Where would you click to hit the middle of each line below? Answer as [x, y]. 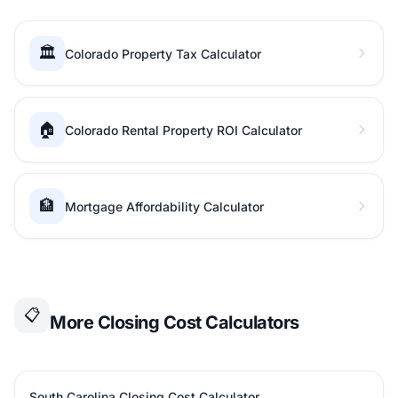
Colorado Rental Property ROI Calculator [183, 130]
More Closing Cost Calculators [175, 322]
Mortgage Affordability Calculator [164, 207]
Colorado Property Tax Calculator [163, 54]
